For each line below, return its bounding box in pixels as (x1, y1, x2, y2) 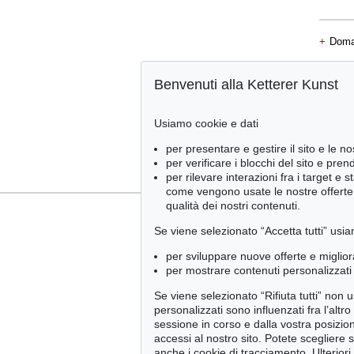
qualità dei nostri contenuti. (166, 199, 300, 212)
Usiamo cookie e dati (154, 117, 258, 130)
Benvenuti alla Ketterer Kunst (154, 77, 338, 93)
